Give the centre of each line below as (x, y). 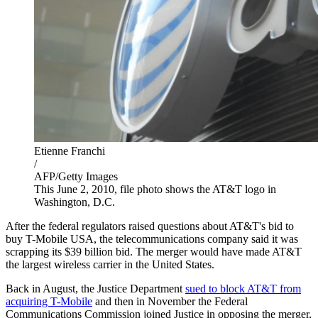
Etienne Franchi (70, 150)
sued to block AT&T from (243, 288)
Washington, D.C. (75, 202)
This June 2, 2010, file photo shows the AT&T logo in (155, 189)
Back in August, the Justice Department (95, 288)
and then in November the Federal (170, 301)
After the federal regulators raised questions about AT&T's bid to (150, 226)
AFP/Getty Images (76, 176)
